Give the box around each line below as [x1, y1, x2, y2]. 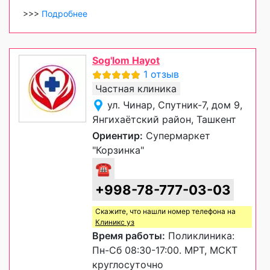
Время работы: [92, 229, 165, 242]
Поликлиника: [165, 229, 234, 242]
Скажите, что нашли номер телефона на [95, 206, 236, 216]
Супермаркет [143, 129, 210, 142]
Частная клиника [95, 82, 177, 95]
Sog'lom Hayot [92, 54, 160, 66]
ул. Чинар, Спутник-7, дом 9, [107, 98, 242, 111]
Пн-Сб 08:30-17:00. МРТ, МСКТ [92, 243, 237, 256]
